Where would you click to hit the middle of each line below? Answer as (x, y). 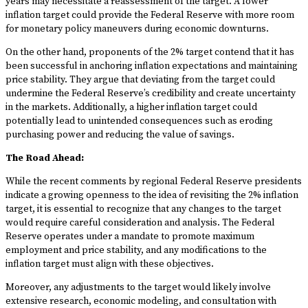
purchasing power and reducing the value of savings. (120, 135)
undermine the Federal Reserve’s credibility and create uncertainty (151, 94)
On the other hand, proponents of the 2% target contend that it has (150, 53)
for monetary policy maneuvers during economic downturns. (137, 29)
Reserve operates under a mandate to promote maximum (130, 237)
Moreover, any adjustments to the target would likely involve (138, 288)
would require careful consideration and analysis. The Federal (140, 223)
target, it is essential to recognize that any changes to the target (143, 209)
